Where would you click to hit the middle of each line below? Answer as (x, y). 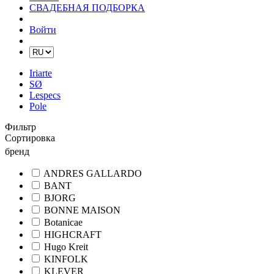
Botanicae (63, 223)
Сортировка (30, 138)
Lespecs (45, 95)
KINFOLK (66, 259)
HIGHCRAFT (73, 235)
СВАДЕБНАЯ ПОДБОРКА (87, 8)
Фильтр (20, 127)
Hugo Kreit (66, 247)
